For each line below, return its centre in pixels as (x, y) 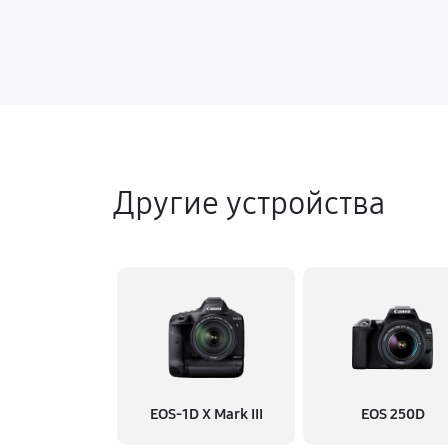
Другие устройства (249, 203)
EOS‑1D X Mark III (206, 414)
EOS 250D (392, 414)
